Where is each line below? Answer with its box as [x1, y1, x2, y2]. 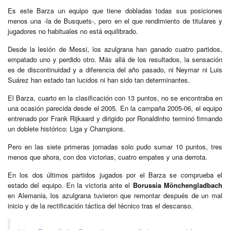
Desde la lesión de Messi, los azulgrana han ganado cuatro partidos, [8, 44, 222, 54]
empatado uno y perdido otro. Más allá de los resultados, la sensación [8, 54, 222, 64]
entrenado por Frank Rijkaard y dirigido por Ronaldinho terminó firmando [8, 113, 222, 123]
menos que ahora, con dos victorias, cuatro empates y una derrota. [8, 151, 207, 162]
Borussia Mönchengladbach [132, 180, 223, 190]
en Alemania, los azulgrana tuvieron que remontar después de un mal [8, 190, 222, 200]
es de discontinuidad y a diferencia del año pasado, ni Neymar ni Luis [8, 64, 222, 74]
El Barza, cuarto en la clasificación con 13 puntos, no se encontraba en [8, 92, 222, 103]
